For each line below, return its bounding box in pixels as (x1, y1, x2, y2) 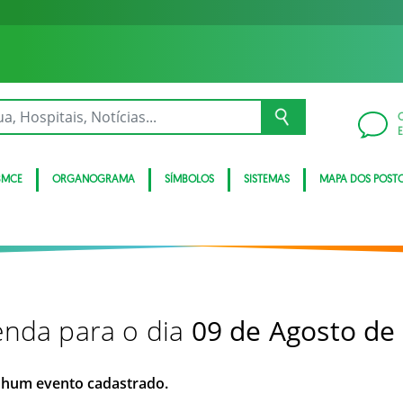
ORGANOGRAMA (52, 175, 135, 185)
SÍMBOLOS (165, 175, 214, 185)
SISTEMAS (244, 175, 290, 185)
